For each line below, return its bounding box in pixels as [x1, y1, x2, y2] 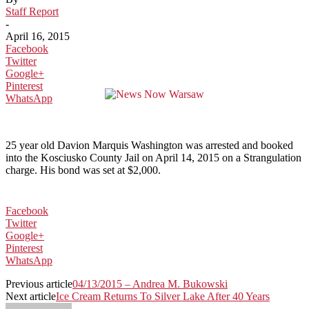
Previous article [6, 277, 72, 290]
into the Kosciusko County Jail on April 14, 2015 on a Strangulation [6, 151, 301, 163]
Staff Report [6, 5, 59, 17]
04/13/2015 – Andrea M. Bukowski [72, 277, 228, 290]
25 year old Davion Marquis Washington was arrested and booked [6, 139, 293, 151]
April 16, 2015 [6, 30, 70, 42]
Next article [6, 290, 56, 302]
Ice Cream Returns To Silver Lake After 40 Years [56, 290, 270, 302]
